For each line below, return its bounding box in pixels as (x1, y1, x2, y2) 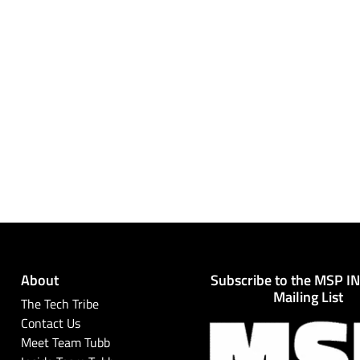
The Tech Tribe (20, 295, 99, 313)
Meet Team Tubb (20, 333, 110, 352)
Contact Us (20, 314, 80, 333)
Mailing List (273, 286, 344, 307)
